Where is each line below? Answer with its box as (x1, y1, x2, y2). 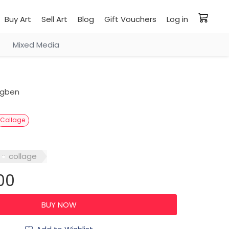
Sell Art (41, 14, 67, 25)
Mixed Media (12, 39, 59, 50)
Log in (167, 14, 188, 25)
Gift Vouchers (104, 14, 156, 25)
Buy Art (5, 14, 31, 25)
